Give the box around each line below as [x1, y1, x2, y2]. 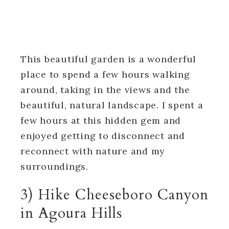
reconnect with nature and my [20, 145, 165, 157]
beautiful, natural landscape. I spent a [20, 99, 203, 111]
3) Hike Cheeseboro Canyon [20, 185, 209, 204]
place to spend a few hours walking [20, 68, 190, 80]
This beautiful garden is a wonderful [20, 53, 196, 65]
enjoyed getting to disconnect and [20, 129, 185, 142]
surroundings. [20, 160, 91, 172]
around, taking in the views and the [20, 83, 190, 96]
